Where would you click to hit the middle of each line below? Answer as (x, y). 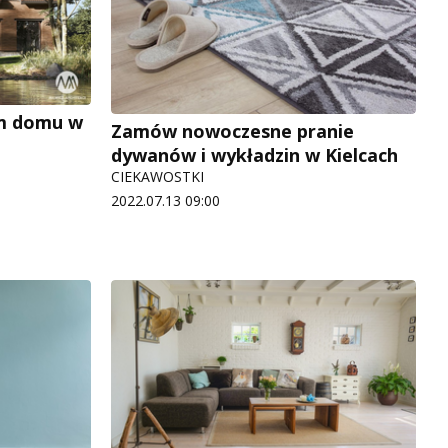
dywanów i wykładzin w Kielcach (254, 155)
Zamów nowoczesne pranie (232, 131)
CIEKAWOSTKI (157, 177)
